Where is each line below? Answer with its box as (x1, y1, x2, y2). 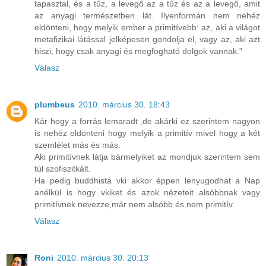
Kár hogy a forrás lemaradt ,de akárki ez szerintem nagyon (34, 116, 260, 126)
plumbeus (34, 100, 75, 110)
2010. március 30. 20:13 (57, 253, 148, 263)
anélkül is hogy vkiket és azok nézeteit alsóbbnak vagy (34, 188, 260, 198)
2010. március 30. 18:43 (78, 100, 170, 110)
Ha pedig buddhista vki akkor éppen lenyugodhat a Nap (34, 176, 260, 186)
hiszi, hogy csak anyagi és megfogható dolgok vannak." (34, 46, 242, 56)
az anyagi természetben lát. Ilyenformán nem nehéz (34, 11, 260, 21)
